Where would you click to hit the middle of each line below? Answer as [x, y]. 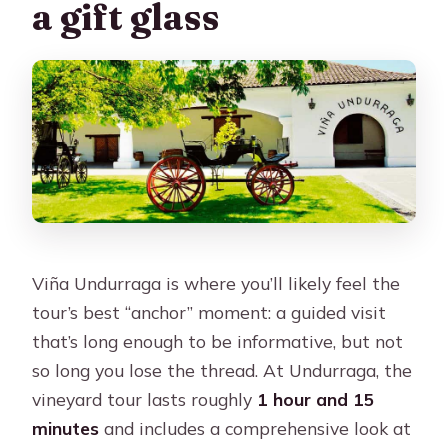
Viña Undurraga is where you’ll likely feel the [216, 283]
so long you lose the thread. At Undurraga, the [222, 370]
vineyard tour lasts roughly [145, 399]
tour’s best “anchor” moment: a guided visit [209, 312]
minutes [66, 428]
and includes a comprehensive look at [255, 428]
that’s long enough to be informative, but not [218, 341]
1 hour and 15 [316, 399]
